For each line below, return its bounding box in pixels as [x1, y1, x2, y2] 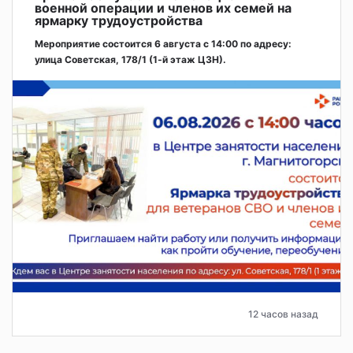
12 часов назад [248, 307, 318, 320]
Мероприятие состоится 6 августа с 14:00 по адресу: [35, 38, 292, 50]
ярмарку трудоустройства [35, 13, 203, 29]
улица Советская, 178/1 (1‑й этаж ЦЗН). [35, 54, 226, 66]
